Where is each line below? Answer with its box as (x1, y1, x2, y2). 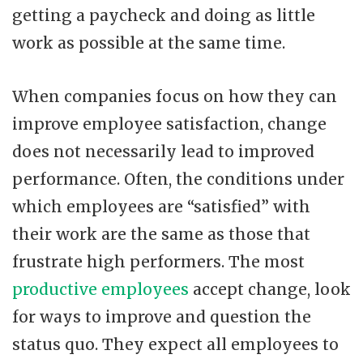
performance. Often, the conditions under (12, 169, 344, 189)
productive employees (12, 279, 189, 299)
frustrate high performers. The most (12, 251, 305, 271)
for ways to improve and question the (12, 306, 311, 327)
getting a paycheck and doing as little (12, 5, 315, 25)
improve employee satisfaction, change (12, 113, 327, 134)
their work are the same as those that (12, 224, 310, 244)
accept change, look (189, 279, 351, 299)
